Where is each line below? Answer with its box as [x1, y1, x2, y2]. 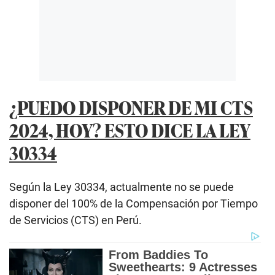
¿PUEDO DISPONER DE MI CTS [9, 93, 253, 120]
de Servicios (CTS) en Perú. [9, 214, 142, 227]
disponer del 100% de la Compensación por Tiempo [9, 197, 258, 211]
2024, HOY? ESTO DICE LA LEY [9, 116, 250, 143]
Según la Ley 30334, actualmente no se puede [9, 180, 234, 194]
